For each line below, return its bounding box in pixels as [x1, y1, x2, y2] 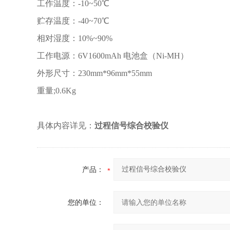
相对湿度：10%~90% [37, 34, 112, 43]
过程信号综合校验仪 [94, 121, 168, 130]
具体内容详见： [37, 121, 94, 130]
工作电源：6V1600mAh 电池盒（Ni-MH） [37, 51, 188, 60]
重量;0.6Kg [37, 86, 76, 95]
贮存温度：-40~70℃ [37, 16, 109, 25]
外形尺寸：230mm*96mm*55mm [37, 69, 152, 78]
